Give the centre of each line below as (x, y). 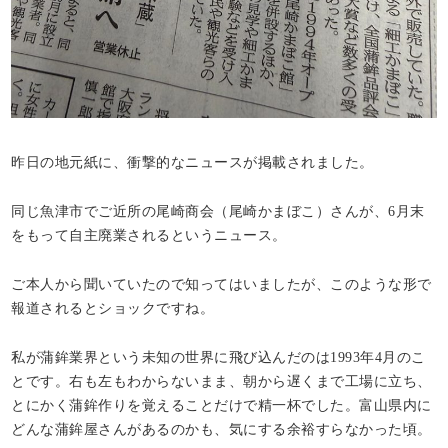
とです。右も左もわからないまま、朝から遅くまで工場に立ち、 (221, 380)
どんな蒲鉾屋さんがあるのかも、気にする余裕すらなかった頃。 (221, 428)
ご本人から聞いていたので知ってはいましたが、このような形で (221, 283)
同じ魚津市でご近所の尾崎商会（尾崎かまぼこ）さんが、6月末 (218, 210)
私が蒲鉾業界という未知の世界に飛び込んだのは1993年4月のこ (218, 356)
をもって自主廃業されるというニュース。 (149, 234)
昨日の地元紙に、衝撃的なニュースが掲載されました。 (192, 161)
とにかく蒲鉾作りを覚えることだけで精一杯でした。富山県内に (221, 404)
